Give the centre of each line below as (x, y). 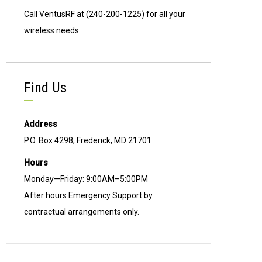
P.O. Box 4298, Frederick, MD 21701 (88, 140)
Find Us (45, 88)
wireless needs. (52, 30)
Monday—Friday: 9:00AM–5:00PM (86, 179)
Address (41, 124)
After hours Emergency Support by (88, 195)
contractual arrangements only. (82, 212)
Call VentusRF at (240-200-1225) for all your (105, 14)
